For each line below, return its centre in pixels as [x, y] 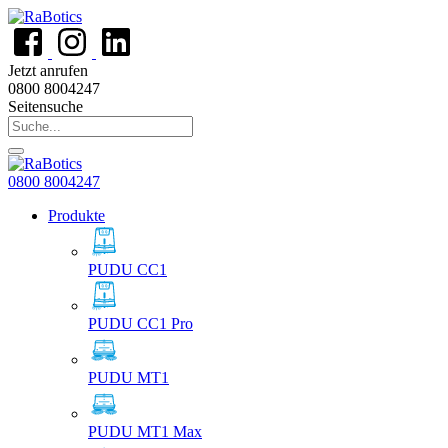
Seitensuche [45, 106]
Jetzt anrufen [48, 70]
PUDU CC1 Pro [140, 323]
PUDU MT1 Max [145, 431]
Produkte [76, 215]
